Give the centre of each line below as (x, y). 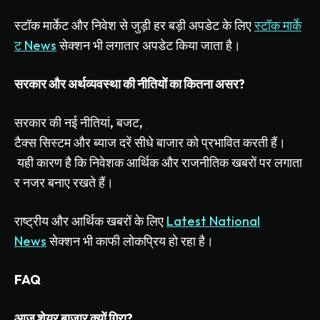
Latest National (213, 221)
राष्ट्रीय (31, 221)
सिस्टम (55, 143)
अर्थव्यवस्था (94, 84)
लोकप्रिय (144, 241)
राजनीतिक (205, 163)
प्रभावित (221, 143)
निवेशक (106, 163)
